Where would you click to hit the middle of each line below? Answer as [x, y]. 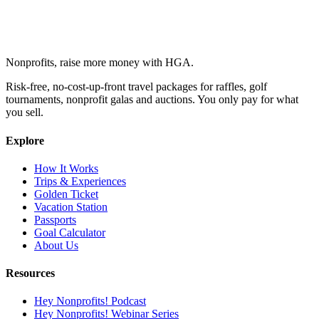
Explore [25, 140]
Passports [55, 219]
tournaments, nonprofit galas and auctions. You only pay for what [152, 100]
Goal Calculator [70, 232]
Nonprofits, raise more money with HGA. [100, 63]
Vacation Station [71, 206]
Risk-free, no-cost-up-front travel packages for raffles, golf [136, 87]
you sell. [25, 113]
